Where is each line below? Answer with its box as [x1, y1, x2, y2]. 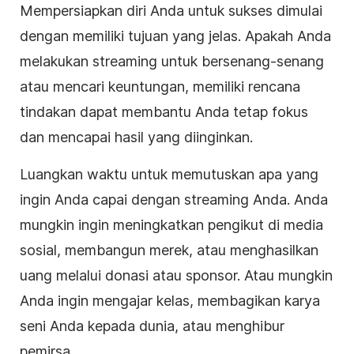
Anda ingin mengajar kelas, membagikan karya [20, 292, 320, 309]
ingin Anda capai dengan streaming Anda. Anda [20, 190, 328, 208]
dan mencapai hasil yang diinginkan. [20, 128, 253, 145]
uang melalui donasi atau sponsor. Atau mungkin [20, 266, 333, 284]
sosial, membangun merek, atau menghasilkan [20, 241, 318, 258]
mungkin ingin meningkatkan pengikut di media [20, 216, 323, 233]
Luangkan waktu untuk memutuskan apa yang [20, 165, 318, 183]
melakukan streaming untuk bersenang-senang [20, 52, 324, 70]
